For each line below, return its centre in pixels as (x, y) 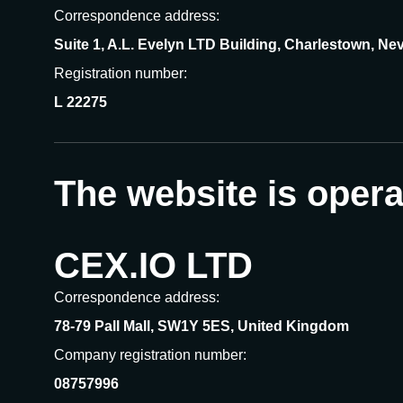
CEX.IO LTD (153, 265)
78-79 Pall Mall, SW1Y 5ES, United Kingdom (201, 326)
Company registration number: (150, 355)
